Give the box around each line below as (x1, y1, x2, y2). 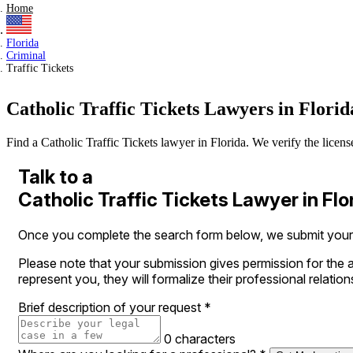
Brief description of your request (18, 299, 204, 315)
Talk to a (18, 165, 93, 189)
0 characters (164, 331, 236, 347)
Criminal (6, 50, 46, 62)
